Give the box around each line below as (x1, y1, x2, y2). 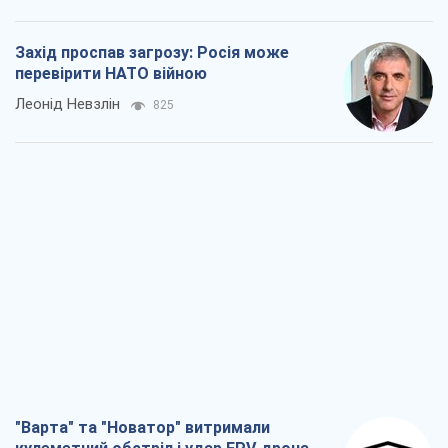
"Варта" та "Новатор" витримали (15, 418, 270, 438)
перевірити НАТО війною (15, 64, 207, 84)
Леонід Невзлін (15, 95, 120, 114)
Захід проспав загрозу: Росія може (15, 43, 289, 63)
